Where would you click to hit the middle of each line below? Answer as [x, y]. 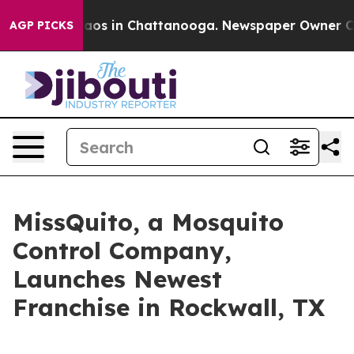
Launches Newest [117, 279]
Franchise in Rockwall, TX [169, 307]
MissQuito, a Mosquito [148, 222]
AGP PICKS [41, 25]
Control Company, [122, 250]
